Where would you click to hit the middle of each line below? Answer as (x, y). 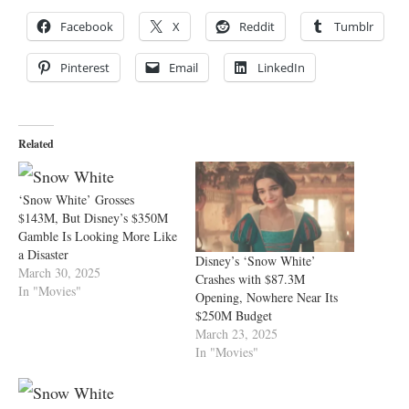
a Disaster (43, 255)
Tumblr (354, 27)
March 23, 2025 (236, 334)
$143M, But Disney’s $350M (93, 218)
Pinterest (85, 68)
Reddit (257, 27)
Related (36, 144)
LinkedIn (281, 68)
